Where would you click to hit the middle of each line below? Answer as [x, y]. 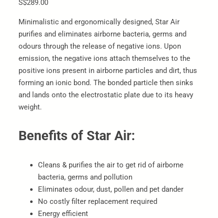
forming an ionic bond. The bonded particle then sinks [106, 82]
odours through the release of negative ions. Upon [100, 46]
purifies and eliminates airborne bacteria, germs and [102, 34]
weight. [30, 107]
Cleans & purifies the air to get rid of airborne [111, 165]
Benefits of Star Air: [77, 136]
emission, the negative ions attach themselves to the [104, 58]
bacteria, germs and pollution [85, 177]
